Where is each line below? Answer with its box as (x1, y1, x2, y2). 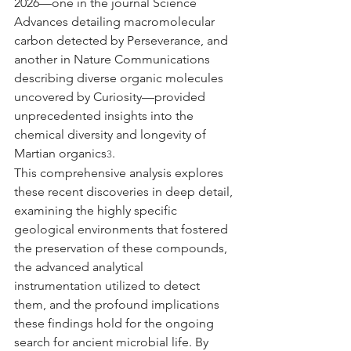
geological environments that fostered (14, 221, 231, 237)
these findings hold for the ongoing (14, 315, 217, 331)
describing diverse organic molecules (14, 70, 226, 85)
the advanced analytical (14, 259, 147, 274)
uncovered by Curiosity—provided (14, 89, 208, 104)
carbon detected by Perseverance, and (14, 32, 231, 48)
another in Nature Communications (14, 51, 213, 67)
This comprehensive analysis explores (14, 165, 226, 180)
